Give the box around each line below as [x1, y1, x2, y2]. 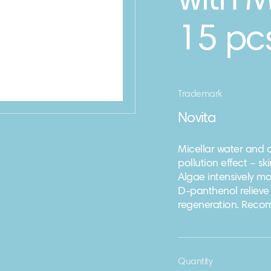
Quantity [178, 257, 213, 267]
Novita [178, 111, 217, 126]
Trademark [178, 90, 223, 99]
